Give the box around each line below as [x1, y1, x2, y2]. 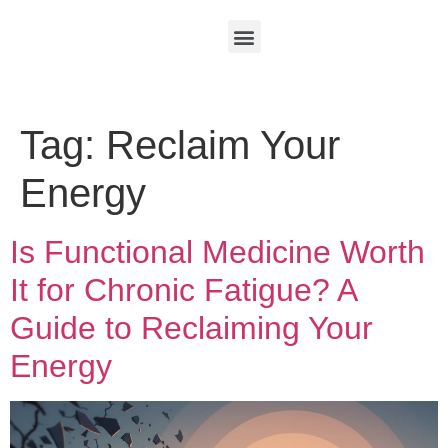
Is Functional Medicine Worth [10, 234, 425, 270]
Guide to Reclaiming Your [10, 310, 373, 346]
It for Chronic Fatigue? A [10, 272, 356, 308]
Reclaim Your [106, 123, 340, 167]
